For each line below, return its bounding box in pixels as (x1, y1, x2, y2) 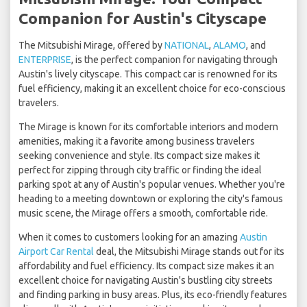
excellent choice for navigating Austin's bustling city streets (19, 275, 273, 286)
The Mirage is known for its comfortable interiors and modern (19, 121, 278, 133)
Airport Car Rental (19, 246, 94, 258)
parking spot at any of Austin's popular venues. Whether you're (19, 179, 285, 191)
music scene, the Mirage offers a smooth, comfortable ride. (19, 208, 268, 219)
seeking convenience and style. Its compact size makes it (19, 150, 260, 162)
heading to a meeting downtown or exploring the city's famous (19, 193, 283, 205)
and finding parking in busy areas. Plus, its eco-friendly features (19, 289, 287, 301)
